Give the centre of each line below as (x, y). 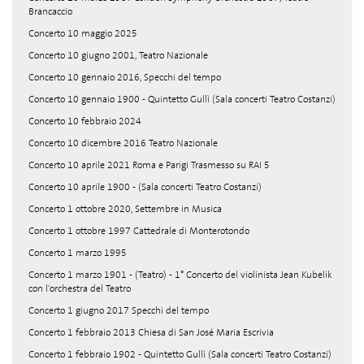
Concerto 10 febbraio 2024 (85, 121)
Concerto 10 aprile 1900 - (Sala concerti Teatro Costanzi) (145, 187)
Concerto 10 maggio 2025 (83, 33)
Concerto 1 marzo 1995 (78, 253)
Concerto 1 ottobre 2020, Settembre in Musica (125, 209)
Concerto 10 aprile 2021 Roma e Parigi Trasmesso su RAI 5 (149, 165)
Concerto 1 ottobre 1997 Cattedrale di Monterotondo (139, 231)
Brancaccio (50, 11)
